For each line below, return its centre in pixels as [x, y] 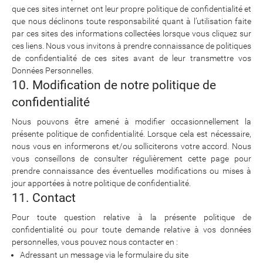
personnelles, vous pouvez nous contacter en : [95, 242]
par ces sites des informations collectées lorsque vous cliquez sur [131, 34]
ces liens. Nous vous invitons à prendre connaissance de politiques [131, 46]
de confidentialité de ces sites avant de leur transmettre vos [131, 58]
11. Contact [44, 198]
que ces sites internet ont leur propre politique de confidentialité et [131, 9]
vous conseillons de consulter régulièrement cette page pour [131, 159]
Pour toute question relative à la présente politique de [131, 218]
